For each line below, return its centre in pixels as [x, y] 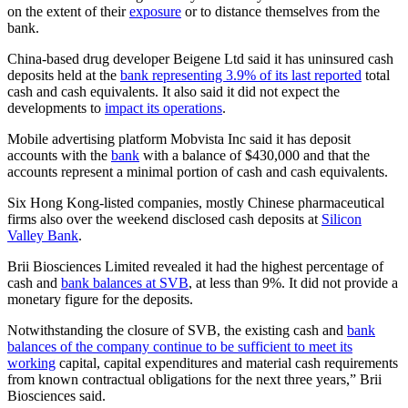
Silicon [342, 219]
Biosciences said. [56, 396]
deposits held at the [64, 76]
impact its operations [163, 108]
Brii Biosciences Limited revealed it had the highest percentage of [195, 267]
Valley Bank [43, 236]
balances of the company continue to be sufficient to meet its [180, 347]
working [31, 363]
